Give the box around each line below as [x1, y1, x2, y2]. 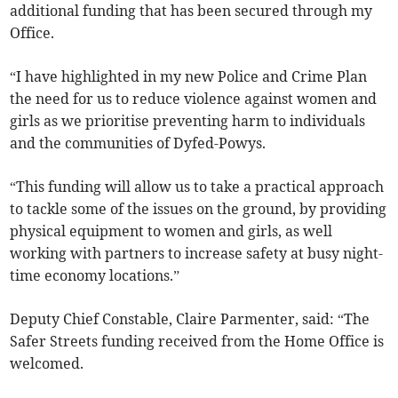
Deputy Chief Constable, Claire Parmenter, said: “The [10, 310, 370, 329]
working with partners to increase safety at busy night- [10, 244, 384, 263]
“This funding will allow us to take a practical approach [10, 178, 385, 196]
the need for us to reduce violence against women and [10, 90, 378, 108]
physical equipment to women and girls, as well [10, 222, 333, 241]
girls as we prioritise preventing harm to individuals [10, 112, 366, 131]
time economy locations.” [10, 267, 180, 285]
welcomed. [10, 354, 84, 373]
